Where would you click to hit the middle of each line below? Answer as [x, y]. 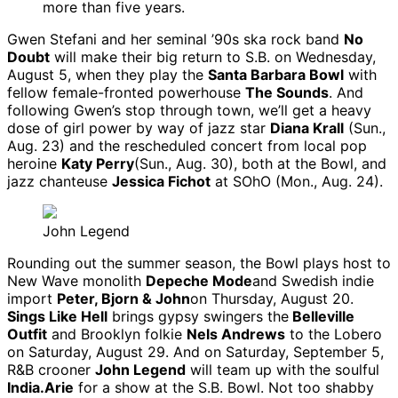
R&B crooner [51, 370]
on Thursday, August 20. [272, 299]
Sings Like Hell [57, 317]
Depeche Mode [199, 281]
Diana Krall [307, 128]
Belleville [322, 317]
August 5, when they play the [107, 75]
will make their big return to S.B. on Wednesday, [213, 57]
